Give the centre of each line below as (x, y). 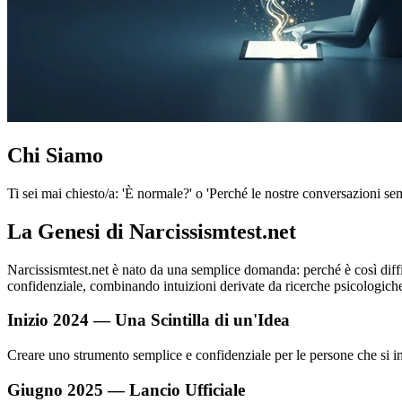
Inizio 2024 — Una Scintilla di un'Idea (149, 320)
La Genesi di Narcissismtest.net (152, 231)
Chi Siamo (55, 155)
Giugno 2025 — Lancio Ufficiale (126, 389)
